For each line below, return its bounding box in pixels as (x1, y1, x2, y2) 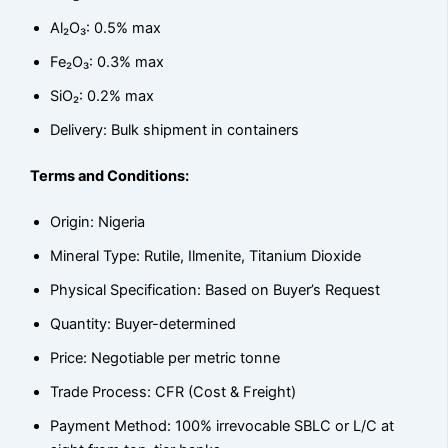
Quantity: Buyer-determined (50, 314, 237, 333)
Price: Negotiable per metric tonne (50, 348, 281, 367)
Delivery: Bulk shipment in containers (50, 121, 300, 140)
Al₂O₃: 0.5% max (50, 19, 162, 38)
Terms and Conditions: (30, 167, 190, 186)
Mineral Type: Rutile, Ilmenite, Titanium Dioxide (50, 246, 362, 265)
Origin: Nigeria (50, 212, 146, 231)
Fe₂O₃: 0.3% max (50, 53, 165, 72)
